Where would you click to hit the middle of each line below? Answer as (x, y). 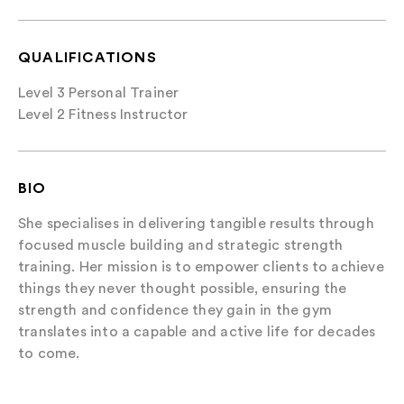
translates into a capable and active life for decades (197, 331)
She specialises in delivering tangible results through (196, 223)
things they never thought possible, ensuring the (183, 288)
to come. (49, 353)
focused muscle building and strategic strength (181, 245)
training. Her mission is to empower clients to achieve (201, 266)
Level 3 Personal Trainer (99, 92)
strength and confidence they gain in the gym (175, 310)
